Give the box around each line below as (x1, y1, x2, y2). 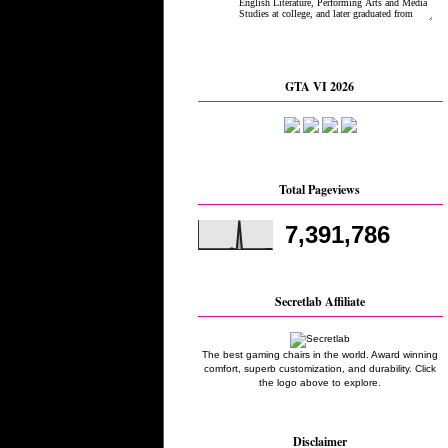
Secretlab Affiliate (275, 292, 365, 310)
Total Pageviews (279, 180, 361, 198)
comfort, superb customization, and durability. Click (204, 362, 436, 374)
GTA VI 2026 (285, 78, 355, 96)
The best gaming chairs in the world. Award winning (202, 348, 438, 360)
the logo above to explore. (259, 376, 381, 388)
